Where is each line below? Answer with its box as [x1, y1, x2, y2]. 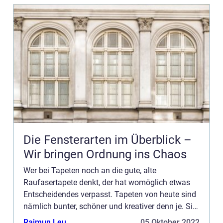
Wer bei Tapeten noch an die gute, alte [23, 166, 156, 175]
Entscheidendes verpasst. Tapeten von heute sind [23, 190, 196, 199]
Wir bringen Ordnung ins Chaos [23, 147, 187, 161]
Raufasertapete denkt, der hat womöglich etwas [23, 178, 190, 187]
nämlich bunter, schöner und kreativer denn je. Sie [23, 202, 197, 211]
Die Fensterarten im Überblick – [23, 133, 192, 147]
